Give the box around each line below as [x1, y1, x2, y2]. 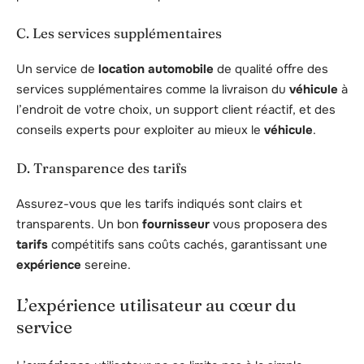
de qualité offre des [214, 61, 328, 78]
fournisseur [142, 216, 210, 233]
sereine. [81, 257, 131, 274]
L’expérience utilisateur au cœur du [16, 293, 297, 315]
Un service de [16, 61, 98, 78]
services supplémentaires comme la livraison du [16, 81, 289, 98]
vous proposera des [210, 216, 327, 233]
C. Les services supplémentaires [16, 24, 222, 41]
